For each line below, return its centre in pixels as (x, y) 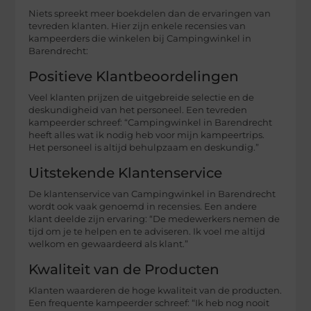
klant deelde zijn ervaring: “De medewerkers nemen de (154, 219)
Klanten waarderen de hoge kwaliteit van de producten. (155, 291)
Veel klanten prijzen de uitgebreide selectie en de (142, 98)
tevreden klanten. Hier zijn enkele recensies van (137, 26)
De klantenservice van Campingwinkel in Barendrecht (152, 194)
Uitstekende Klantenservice (126, 173)
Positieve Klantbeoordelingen (134, 77)
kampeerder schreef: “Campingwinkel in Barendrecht (151, 123)
